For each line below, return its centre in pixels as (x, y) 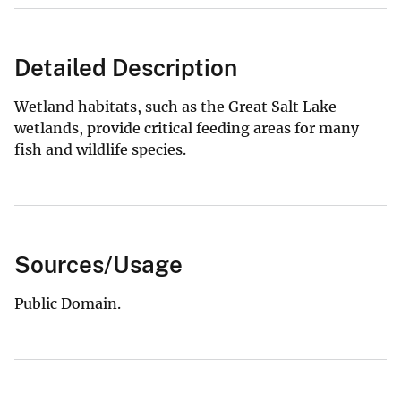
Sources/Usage (98, 264)
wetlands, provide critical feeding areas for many (187, 128)
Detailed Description (126, 67)
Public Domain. (68, 303)
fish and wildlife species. (100, 149)
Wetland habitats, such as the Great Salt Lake (175, 106)
